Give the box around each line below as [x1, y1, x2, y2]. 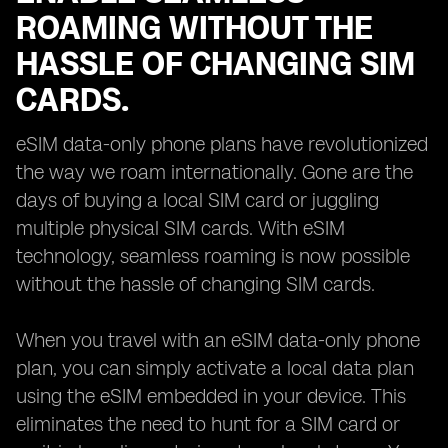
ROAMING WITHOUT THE [16, 9, 373, 47]
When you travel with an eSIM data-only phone [16, 328, 420, 352]
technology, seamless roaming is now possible [16, 244, 410, 268]
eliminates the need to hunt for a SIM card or [16, 412, 400, 436]
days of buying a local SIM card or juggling [16, 188, 379, 212]
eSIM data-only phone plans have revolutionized [16, 132, 428, 156]
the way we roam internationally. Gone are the [16, 160, 413, 184]
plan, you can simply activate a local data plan [16, 356, 414, 380]
